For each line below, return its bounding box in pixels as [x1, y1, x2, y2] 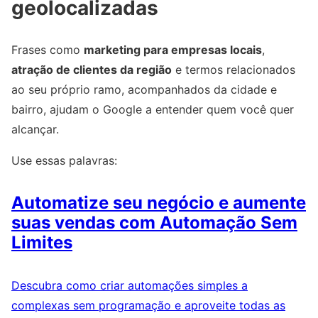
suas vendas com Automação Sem [11, 212, 297, 234]
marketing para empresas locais [84, 43, 262, 57]
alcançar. [11, 122, 59, 137]
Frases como [11, 43, 84, 57]
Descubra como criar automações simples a [11, 278, 248, 293]
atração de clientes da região [11, 62, 172, 77]
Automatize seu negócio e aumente [11, 192, 306, 214]
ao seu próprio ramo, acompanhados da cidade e [11, 82, 277, 97]
